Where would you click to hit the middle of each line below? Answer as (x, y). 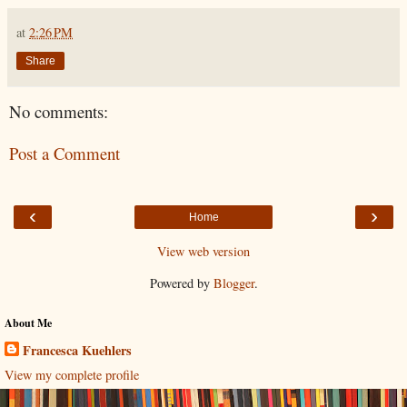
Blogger (233, 283)
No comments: (59, 111)
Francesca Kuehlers (77, 350)
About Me (28, 323)
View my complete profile (72, 374)
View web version (203, 251)
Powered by (181, 283)
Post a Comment (65, 154)
